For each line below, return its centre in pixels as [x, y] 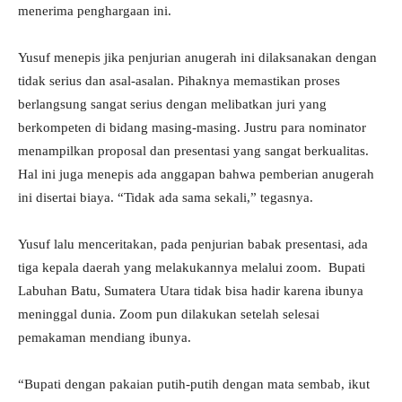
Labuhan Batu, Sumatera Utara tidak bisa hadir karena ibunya [191, 291]
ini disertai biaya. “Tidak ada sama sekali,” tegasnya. [166, 198]
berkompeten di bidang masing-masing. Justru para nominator [192, 128]
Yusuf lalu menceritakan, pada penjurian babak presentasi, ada [193, 245]
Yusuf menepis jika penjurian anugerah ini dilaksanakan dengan [197, 58]
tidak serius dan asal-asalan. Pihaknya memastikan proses [179, 81]
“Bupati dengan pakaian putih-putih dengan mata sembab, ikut [194, 385]
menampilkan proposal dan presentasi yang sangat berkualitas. [193, 151]
